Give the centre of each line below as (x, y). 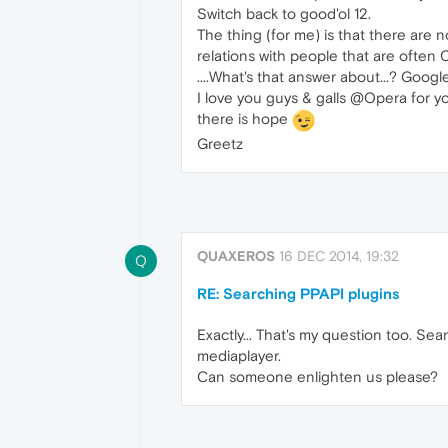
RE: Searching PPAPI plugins (298, 294)
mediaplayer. (239, 356)
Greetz (220, 143)
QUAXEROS (236, 256)
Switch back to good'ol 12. (284, 13)
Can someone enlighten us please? (317, 377)
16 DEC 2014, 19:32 (339, 256)
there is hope (244, 118)
